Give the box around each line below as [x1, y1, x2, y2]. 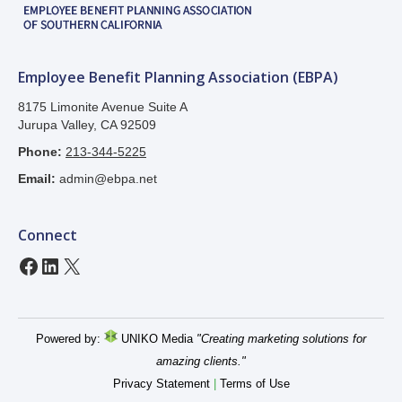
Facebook [17, 252, 110, 277]
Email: [18, 170, 56, 186]
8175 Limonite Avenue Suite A [18, 99, 188, 114]
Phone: [18, 144, 62, 159]
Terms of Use [219, 376, 290, 390]
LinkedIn [39, 252, 118, 277]
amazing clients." [156, 354, 246, 368]
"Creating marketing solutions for [197, 331, 366, 345]
